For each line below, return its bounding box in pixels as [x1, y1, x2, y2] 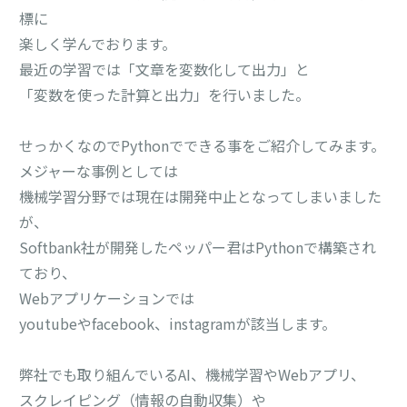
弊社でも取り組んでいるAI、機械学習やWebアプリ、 [19, 363, 366, 385]
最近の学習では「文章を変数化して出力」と [19, 58, 311, 80]
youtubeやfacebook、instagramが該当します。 [19, 313, 337, 334]
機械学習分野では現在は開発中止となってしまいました [19, 185, 382, 207]
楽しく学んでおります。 [19, 33, 177, 55]
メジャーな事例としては [19, 160, 179, 182]
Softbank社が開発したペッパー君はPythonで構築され [19, 236, 377, 258]
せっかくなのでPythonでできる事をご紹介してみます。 [19, 134, 386, 156]
